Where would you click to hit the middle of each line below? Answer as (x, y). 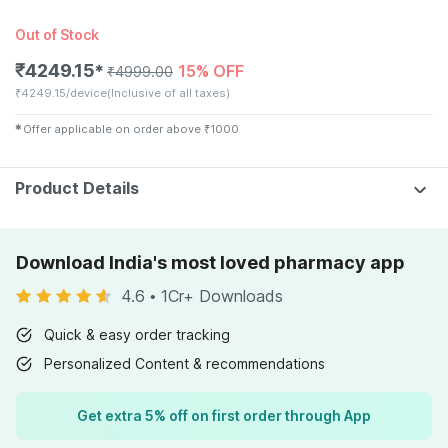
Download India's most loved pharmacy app (210, 262)
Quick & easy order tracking (137, 334)
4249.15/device (64, 93)
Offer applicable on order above (112, 129)
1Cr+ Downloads (222, 296)
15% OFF (211, 71)
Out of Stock (57, 34)
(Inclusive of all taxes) (168, 93)
